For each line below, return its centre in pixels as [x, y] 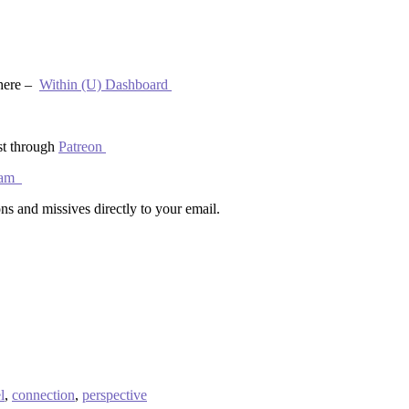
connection [43, 395]
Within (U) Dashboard [105, 84]
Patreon [82, 147]
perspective [115, 395]
